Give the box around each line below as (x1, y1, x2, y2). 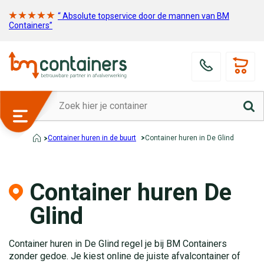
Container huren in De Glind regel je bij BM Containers (9, 238, 227, 250)
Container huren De (29, 179, 232, 207)
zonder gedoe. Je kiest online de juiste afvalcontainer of (9, 250, 240, 262)
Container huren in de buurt (48, 134, 136, 142)
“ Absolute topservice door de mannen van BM (58, 11, 229, 21)
